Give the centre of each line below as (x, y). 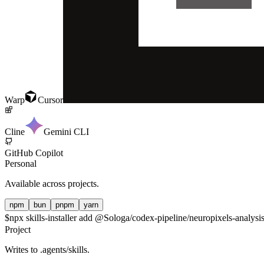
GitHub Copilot (34, 153)
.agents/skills (64, 249)
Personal (21, 163)
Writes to (22, 249)
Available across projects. (52, 183)
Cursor (50, 100)
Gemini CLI (66, 131)
